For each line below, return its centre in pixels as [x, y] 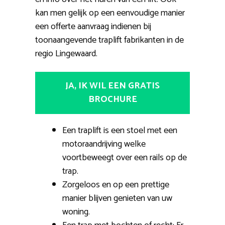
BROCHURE [113, 99]
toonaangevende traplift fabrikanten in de [109, 40]
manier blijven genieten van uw [117, 198]
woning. [76, 212]
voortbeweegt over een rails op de [125, 157]
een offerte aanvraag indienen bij [93, 26]
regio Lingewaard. [66, 53]
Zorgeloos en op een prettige [116, 185]
